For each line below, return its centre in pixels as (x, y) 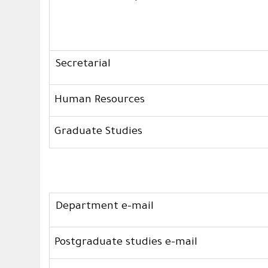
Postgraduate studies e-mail (126, 243)
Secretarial (83, 65)
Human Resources (100, 101)
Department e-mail (105, 207)
